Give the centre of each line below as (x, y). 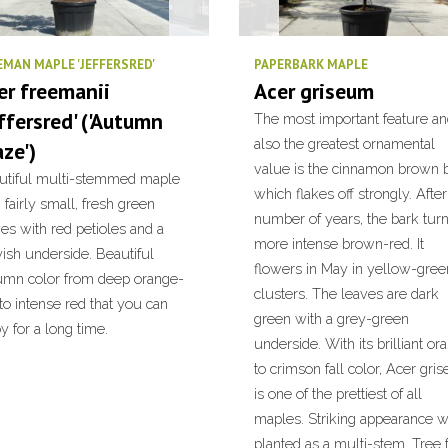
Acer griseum (314, 91)
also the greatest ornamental (344, 143)
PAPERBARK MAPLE (311, 64)
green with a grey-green (331, 318)
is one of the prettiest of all (338, 393)
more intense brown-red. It (339, 243)
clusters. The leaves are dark (346, 293)
